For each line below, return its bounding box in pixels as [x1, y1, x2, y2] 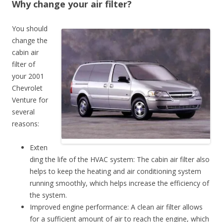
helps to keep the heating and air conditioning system [30, 166, 201, 176]
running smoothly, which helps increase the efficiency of [30, 178, 209, 188]
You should [12, 23, 48, 33]
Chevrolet [12, 83, 43, 93]
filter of [12, 59, 35, 69]
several [12, 107, 35, 116]
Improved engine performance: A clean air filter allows [30, 202, 203, 212]
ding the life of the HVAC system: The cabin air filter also [30, 154, 210, 164]
